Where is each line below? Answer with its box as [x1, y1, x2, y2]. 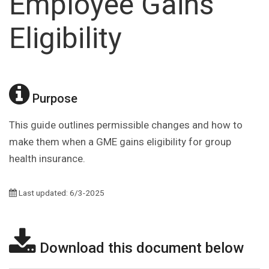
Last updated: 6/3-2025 [17, 188, 104, 198]
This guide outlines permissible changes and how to [9, 119, 243, 131]
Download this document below [36, 240, 244, 257]
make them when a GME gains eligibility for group [9, 136, 231, 148]
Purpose [29, 91, 77, 106]
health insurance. [9, 153, 88, 165]
